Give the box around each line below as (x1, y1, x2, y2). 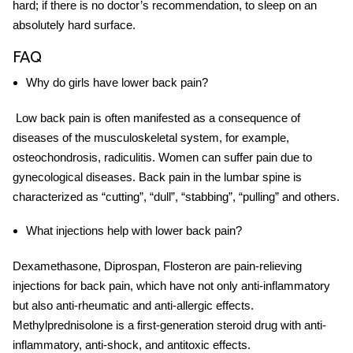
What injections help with (25, 224, 152, 238)
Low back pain (13, 111, 93, 125)
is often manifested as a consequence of (93, 111, 300, 125)
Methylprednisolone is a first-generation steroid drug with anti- (13, 318, 326, 333)
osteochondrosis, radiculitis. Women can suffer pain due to (13, 150, 312, 165)
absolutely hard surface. (13, 18, 136, 32)
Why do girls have (25, 76, 121, 90)
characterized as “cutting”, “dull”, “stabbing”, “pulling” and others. (13, 190, 340, 204)
